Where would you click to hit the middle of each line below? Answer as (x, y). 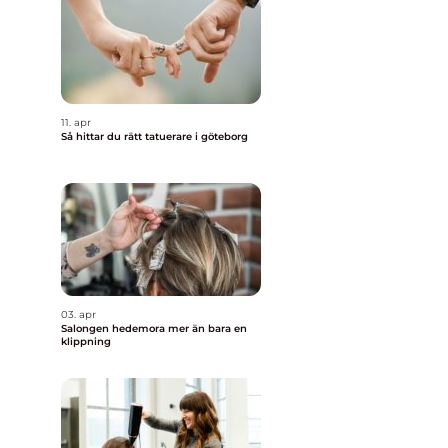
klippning (86, 341)
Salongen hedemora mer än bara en (114, 328)
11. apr (76, 122)
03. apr (78, 314)
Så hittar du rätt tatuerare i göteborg (154, 136)
